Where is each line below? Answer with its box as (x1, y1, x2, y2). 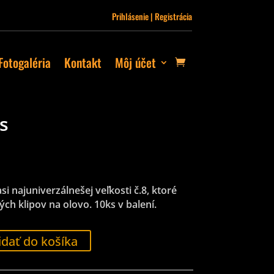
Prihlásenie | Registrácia (111, 10, 192, 23)
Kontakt (64, 53, 102, 72)
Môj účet (114, 53, 156, 72)
